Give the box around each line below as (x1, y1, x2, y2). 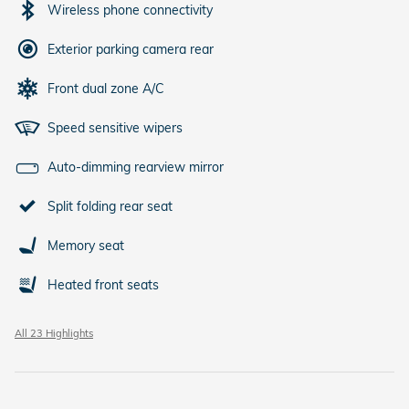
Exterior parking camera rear (47, 40, 214, 58)
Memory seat (47, 236, 124, 254)
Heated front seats (47, 276, 159, 293)
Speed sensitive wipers (47, 119, 183, 136)
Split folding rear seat (47, 197, 173, 215)
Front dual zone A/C (47, 79, 164, 97)
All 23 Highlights (15, 326, 93, 340)
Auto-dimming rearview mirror (47, 158, 224, 175)
